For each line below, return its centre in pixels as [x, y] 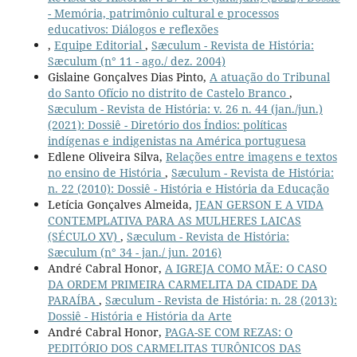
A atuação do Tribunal [269, 76]
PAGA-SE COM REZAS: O [228, 331]
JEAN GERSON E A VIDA [259, 204]
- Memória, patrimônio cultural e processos [163, 13]
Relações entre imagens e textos [251, 156]
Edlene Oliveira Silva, [106, 156]
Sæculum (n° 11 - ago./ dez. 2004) [136, 61]
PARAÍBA [73, 300]
